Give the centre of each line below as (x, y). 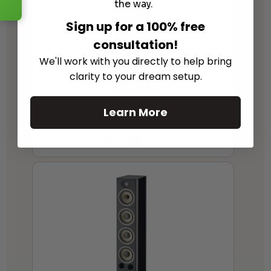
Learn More (135, 112)
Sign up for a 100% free (135, 26)
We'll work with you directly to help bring (135, 61)
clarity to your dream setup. (135, 76)
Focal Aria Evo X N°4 (133, 119)
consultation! (135, 44)
